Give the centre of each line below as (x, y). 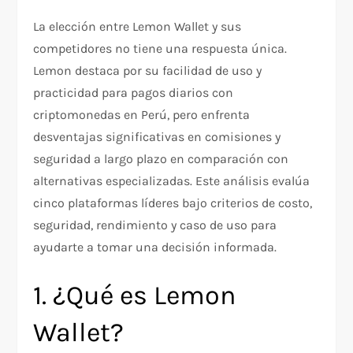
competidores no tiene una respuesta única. (160, 49)
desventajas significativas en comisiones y (157, 137)
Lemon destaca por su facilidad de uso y (148, 71)
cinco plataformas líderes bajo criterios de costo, (173, 203)
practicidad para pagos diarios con (134, 93)
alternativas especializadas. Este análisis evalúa (172, 181)
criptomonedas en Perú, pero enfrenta (142, 115)
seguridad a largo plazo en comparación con (161, 159)
